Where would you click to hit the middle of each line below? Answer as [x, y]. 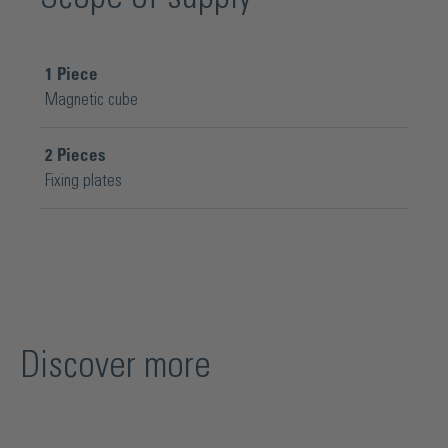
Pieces [79, 156]
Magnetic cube [91, 100]
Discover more [115, 366]
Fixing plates [83, 181]
